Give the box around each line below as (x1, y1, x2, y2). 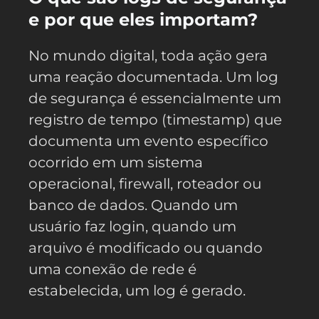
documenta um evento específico (28, 132, 268, 150)
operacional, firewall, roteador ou (28, 175, 261, 192)
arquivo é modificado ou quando (28, 239, 263, 256)
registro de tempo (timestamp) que (28, 111, 282, 128)
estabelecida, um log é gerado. (28, 282, 246, 299)
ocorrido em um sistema (28, 154, 203, 171)
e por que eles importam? (28, 9, 258, 30)
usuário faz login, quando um (28, 218, 236, 235)
